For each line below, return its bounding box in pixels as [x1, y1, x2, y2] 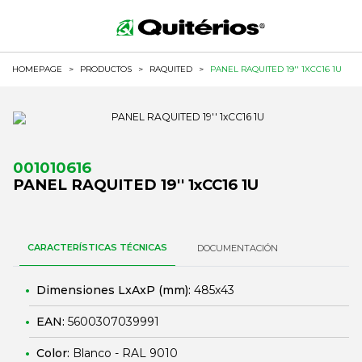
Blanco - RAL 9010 [73, 346, 178, 360]
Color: [36, 346, 73, 360]
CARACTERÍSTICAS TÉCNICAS [27, 242, 167, 253]
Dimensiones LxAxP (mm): [36, 283, 194, 297]
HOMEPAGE [12, 64, 62, 74]
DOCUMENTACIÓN [197, 242, 278, 254]
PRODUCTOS [80, 64, 132, 74]
